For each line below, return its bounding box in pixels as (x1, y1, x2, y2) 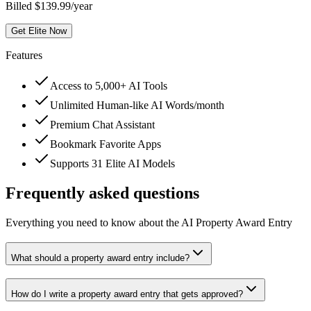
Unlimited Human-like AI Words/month (50, 99, 224, 112)
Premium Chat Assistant (50, 119, 155, 131)
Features (6, 49, 42, 62)
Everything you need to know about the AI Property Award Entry (6, 217, 292, 229)
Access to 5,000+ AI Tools (50, 80, 167, 92)
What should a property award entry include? (11, 252, 190, 263)
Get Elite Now (11, 26, 67, 37)
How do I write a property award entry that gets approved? (11, 288, 243, 299)
